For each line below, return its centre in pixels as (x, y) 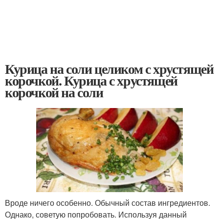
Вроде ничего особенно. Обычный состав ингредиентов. (108, 202)
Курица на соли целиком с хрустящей (109, 69)
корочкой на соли (54, 92)
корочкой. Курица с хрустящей (91, 80)
